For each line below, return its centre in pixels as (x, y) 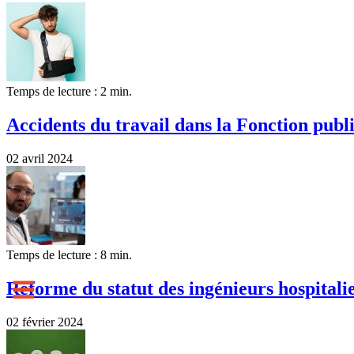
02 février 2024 (45, 322)
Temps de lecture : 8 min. (69, 254)
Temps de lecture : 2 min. (69, 92)
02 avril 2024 (40, 158)
